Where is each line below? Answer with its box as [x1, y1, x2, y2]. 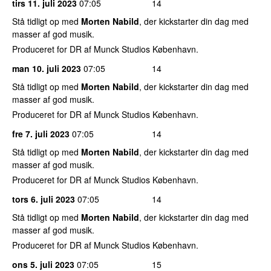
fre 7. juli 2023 [12, 127, 70, 140]
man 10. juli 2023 [12, 62, 81, 74]
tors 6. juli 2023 [12, 192, 75, 205]
